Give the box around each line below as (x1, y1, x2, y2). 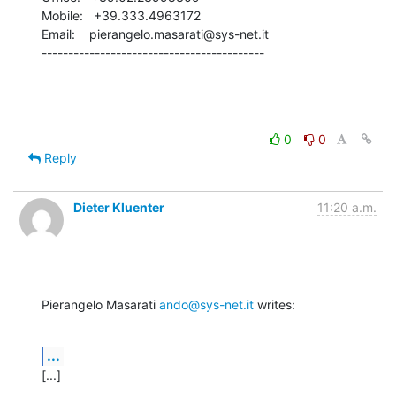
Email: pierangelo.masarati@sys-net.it (42, 27, 269, 42)
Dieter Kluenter (73, 200, 164, 216)
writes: (254, 297, 295, 313)
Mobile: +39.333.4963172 (42, 8, 201, 24)
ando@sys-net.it (159, 297, 254, 313)
